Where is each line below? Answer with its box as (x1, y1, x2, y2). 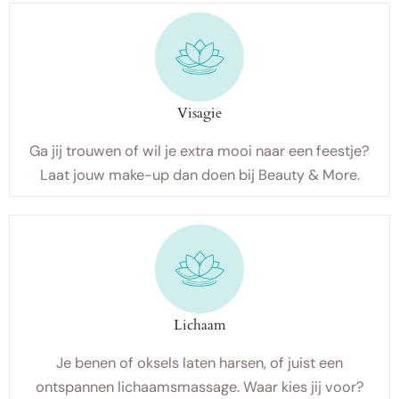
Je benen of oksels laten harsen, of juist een (56, 354, 343, 372)
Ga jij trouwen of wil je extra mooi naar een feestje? (29, 142, 370, 160)
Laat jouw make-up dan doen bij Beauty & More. (39, 166, 360, 184)
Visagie (177, 103, 222, 123)
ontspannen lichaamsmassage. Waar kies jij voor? (35, 378, 364, 396)
